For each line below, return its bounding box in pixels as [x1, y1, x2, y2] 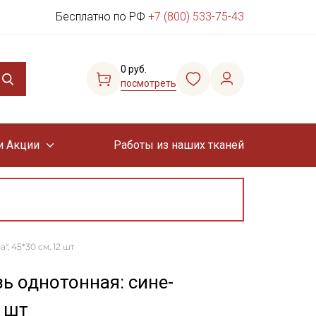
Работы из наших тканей [113, 138, 244, 152]
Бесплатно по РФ [56, 10, 148, 23]
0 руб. [121, 63, 147, 75]
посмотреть [121, 78, 176, 89]
